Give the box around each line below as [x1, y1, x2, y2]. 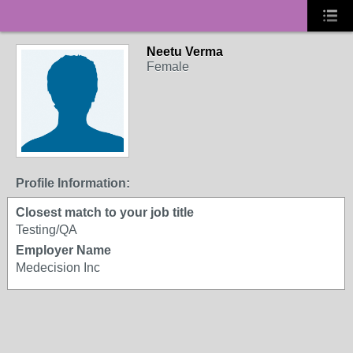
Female [147, 60, 189, 73]
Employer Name [16, 243, 111, 257]
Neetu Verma [147, 45, 223, 58]
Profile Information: [16, 176, 130, 190]
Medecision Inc [16, 261, 100, 274]
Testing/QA [16, 223, 77, 236]
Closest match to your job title [16, 206, 194, 219]
